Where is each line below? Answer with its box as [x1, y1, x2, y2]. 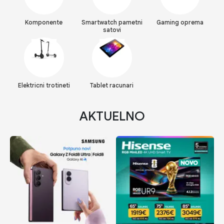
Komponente [25, 18, 63, 26]
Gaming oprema [156, 18, 203, 26]
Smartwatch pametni [81, 18, 142, 26]
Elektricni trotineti [17, 81, 70, 89]
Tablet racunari [90, 81, 134, 89]
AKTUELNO [79, 108, 145, 124]
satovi [102, 25, 121, 33]
